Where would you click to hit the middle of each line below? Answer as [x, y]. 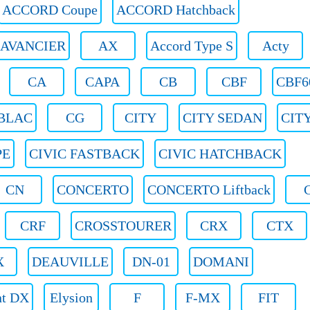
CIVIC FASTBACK [84, 154]
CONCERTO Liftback [209, 190]
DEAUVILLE [70, 262]
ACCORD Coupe [50, 10]
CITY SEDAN [222, 118]
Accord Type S [192, 46]
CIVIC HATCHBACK [220, 154]
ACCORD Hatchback [176, 10]
